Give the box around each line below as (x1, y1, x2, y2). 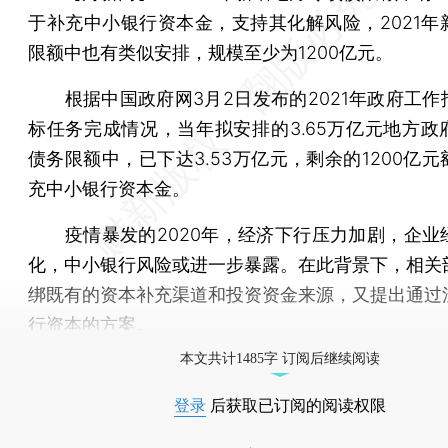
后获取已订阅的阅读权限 (206, 396, 386, 414)
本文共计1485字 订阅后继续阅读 (180, 350, 380, 366)
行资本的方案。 (28, 313, 154, 335)
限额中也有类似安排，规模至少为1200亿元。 (28, 41, 393, 63)
